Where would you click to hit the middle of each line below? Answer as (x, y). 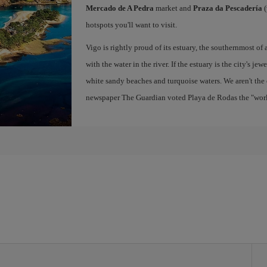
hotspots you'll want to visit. (131, 25)
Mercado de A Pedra (119, 8)
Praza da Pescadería (227, 8)
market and (173, 8)
